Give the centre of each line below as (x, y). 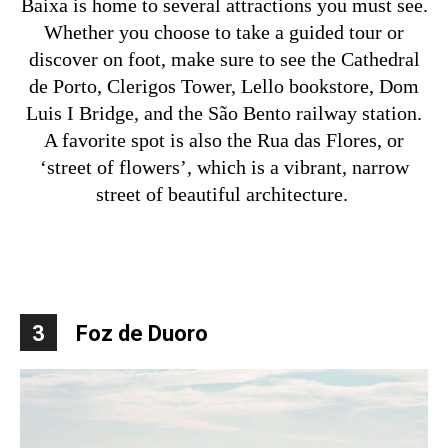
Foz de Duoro (142, 333)
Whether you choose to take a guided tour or (224, 31)
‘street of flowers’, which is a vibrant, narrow (224, 166)
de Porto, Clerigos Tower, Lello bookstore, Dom (224, 85)
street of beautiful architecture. (221, 193)
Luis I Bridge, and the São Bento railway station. (224, 112)
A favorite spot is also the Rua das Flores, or (224, 139)
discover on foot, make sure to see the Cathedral (224, 58)
